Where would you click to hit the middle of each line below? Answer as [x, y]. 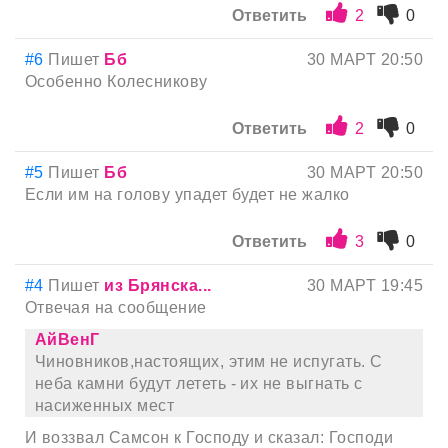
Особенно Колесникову [116, 82]
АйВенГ [67, 340]
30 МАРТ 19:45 [364, 286]
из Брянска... [158, 286]
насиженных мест [105, 406]
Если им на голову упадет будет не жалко [187, 195]
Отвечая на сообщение [116, 308]
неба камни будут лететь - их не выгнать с [199, 384]
